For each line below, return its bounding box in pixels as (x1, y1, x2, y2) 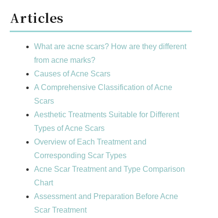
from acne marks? (34, 56, 95, 65)
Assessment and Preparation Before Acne (34, 192, 178, 201)
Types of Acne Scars (34, 124, 105, 133)
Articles (10, 8, 64, 26)
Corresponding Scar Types (34, 151, 127, 160)
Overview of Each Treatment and (34, 138, 146, 146)
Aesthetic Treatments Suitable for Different (34, 110, 179, 119)
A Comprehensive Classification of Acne (34, 83, 172, 92)
